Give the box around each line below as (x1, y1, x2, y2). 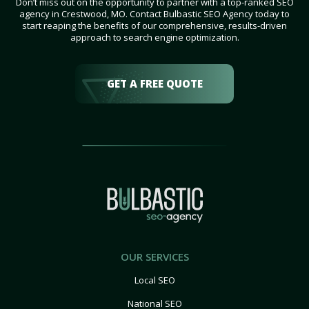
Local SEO (134, 274, 175, 287)
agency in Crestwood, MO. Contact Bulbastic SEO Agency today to (19, 8, 290, 21)
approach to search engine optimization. (70, 31, 239, 44)
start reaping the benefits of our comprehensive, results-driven (22, 19, 287, 32)
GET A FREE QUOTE (106, 77, 203, 91)
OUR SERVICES (120, 250, 189, 264)
